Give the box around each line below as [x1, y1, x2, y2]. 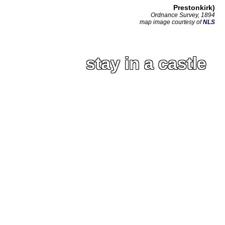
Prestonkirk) [173, 4, 215, 12]
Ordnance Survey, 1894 [151, 12, 215, 19]
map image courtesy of [140, 19, 203, 26]
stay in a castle [85, 54, 206, 73]
